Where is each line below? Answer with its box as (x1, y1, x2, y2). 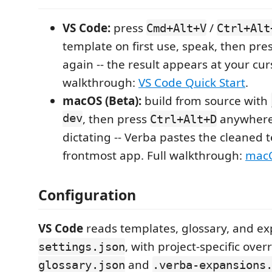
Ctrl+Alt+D (150, 112, 217, 126)
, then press (83, 110, 150, 127)
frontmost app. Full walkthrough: (63, 147, 245, 163)
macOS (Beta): (63, 92, 141, 109)
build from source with (141, 92, 271, 109)
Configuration (38, 185, 136, 205)
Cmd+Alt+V (146, 21, 206, 35)
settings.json (38, 240, 125, 253)
